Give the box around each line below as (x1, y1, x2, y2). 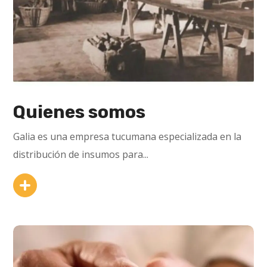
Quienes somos (13, 101, 146, 123)
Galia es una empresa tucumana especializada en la (13, 129, 242, 143)
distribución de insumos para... (13, 147, 149, 161)
